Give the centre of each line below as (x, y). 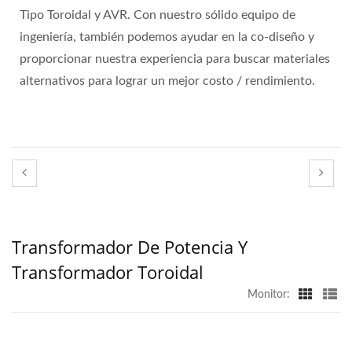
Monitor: (269, 295)
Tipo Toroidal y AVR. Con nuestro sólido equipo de (158, 15)
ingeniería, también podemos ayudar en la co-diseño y (167, 37)
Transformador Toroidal (108, 272)
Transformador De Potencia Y (130, 247)
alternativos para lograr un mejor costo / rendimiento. (167, 81)
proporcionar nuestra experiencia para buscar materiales (175, 59)
